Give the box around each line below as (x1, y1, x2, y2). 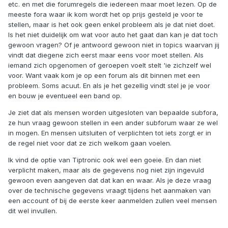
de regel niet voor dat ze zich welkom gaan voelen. (8, 139, 172, 148)
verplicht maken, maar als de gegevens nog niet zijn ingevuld (8, 166, 204, 175)
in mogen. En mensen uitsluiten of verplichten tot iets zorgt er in (8, 129, 211, 137)
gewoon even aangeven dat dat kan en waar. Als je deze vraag (8, 176, 211, 185)
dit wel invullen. (8, 207, 57, 215)
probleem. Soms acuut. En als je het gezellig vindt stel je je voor (8, 81, 210, 90)
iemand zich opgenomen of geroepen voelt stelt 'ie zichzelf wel (8, 61, 211, 70)
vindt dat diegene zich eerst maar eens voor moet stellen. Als (8, 51, 204, 60)
